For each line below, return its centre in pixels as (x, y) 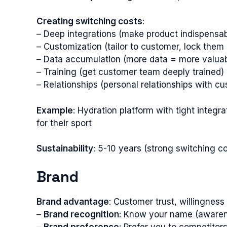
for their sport (64, 123)
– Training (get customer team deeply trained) (130, 72)
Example (55, 110)
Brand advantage (73, 201)
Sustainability (65, 148)
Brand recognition (81, 214)
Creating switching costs (89, 21)
